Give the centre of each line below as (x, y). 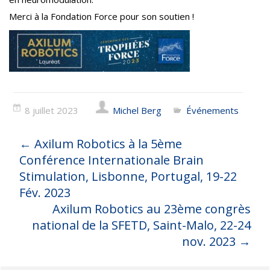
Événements (213, 110)
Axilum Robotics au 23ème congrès (151, 209)
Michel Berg (137, 110)
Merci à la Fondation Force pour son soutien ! (102, 16)
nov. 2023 (210, 242)
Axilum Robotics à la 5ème (107, 144)
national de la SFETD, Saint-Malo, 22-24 (141, 225)
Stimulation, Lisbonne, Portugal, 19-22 (128, 177)
